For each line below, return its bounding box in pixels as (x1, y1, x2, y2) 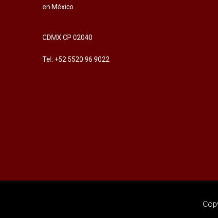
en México (42, 2, 73, 11)
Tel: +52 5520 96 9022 (42, 55, 109, 63)
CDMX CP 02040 (42, 33, 92, 41)
